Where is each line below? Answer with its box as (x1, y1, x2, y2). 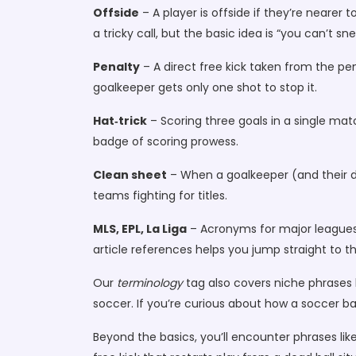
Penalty (93, 59, 140, 75)
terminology (117, 275, 183, 291)
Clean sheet (93, 167, 167, 183)
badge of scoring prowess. (93, 133, 238, 149)
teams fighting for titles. (93, 188, 227, 203)
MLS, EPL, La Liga (93, 221, 187, 237)
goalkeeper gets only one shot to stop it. (93, 79, 317, 95)
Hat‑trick (93, 113, 147, 129)
